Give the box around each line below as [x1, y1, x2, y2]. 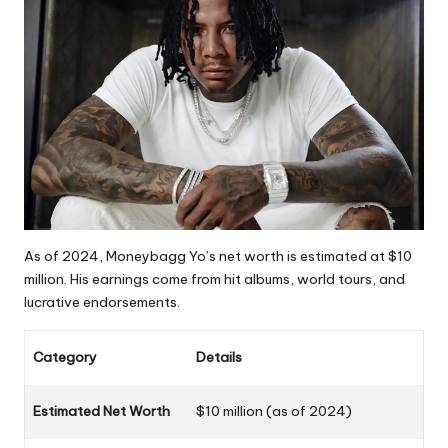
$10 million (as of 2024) [196, 401, 352, 420]
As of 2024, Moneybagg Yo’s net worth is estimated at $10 [24, 246, 412, 265]
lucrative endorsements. [24, 292, 180, 311]
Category [33, 347, 97, 366]
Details [196, 347, 242, 366]
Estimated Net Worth [33, 401, 170, 420]
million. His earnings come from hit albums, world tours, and [24, 269, 405, 288]
